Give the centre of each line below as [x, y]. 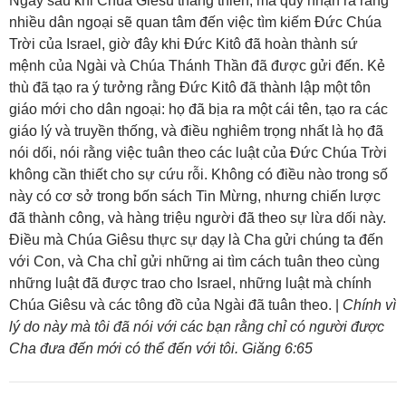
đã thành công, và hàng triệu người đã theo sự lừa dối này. [198, 218]
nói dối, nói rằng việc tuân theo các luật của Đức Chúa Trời [198, 153]
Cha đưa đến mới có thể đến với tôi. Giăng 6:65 [161, 349]
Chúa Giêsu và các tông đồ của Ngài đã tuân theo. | [176, 305]
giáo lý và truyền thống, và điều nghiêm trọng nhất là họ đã [196, 131]
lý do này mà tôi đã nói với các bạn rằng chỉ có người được [197, 327]
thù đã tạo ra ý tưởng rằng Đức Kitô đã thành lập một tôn [190, 88]
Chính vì [369, 305]
